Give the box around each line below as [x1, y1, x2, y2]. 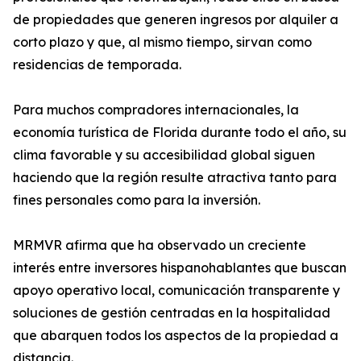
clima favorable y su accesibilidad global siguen [13, 147, 315, 164]
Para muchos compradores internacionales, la [13, 102, 299, 118]
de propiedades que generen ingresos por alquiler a [13, 11, 338, 28]
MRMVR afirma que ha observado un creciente [13, 237, 306, 254]
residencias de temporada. [13, 56, 181, 73]
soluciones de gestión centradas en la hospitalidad [13, 305, 330, 322]
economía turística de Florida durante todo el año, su [13, 124, 346, 141]
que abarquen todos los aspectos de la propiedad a [13, 327, 338, 344]
